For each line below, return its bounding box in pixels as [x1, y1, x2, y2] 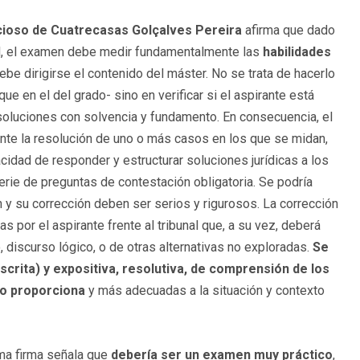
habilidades [260, 44, 331, 60]
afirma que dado [242, 22, 335, 39]
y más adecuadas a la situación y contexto [85, 283, 325, 299]
